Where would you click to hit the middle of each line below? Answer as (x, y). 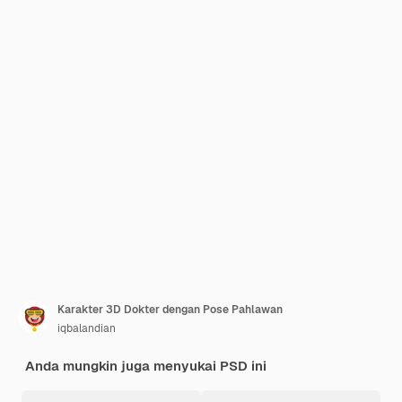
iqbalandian (87, 328)
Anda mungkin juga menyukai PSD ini (146, 366)
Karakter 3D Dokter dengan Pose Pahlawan (170, 310)
